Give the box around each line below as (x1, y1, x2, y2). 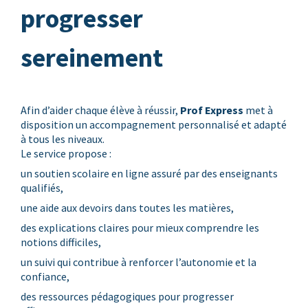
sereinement (20, 41, 163, 74)
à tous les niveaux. (20, 132, 104, 146)
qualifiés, (20, 181, 63, 195)
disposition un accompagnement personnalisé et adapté (20, 118, 287, 131)
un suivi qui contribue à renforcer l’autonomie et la (20, 255, 256, 269)
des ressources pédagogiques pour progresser (20, 289, 234, 303)
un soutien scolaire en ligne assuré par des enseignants (20, 166, 278, 180)
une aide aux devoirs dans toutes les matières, (20, 201, 234, 214)
